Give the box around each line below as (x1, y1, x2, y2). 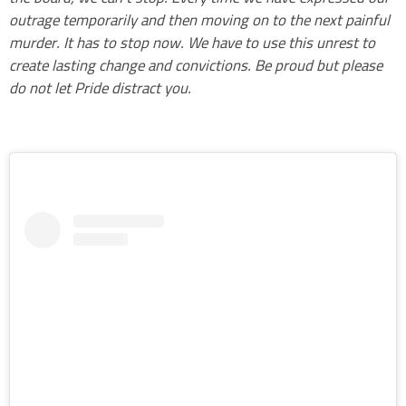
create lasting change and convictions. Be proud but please (9, 50, 382, 80)
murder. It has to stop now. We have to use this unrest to (9, 27, 375, 57)
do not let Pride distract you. (9, 72, 191, 102)
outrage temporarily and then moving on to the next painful (9, 5, 390, 34)
